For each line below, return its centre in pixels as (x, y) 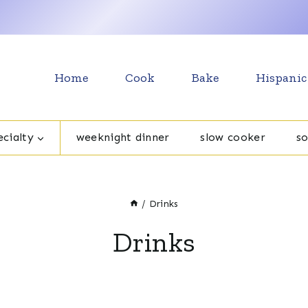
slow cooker (233, 137)
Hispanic (281, 77)
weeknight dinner (123, 137)
